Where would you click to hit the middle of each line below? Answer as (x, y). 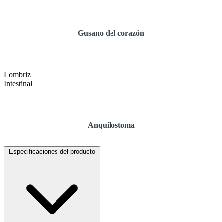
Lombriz (17, 74)
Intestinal (18, 83)
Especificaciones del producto (52, 151)
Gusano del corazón (111, 33)
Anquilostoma (111, 125)
